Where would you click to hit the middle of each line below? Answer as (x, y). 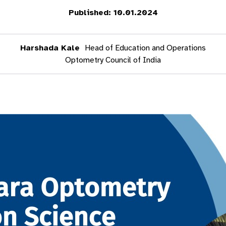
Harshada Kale (50, 48)
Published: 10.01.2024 (113, 13)
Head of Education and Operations (144, 48)
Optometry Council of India (113, 60)
